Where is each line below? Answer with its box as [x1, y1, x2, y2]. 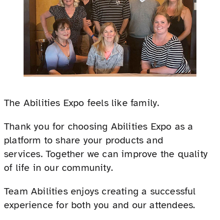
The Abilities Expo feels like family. [4, 96, 160, 109]
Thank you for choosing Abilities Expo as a [4, 120, 193, 133]
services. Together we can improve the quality [4, 147, 208, 160]
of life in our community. [4, 161, 113, 174]
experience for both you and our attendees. [4, 198, 195, 211]
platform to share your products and [4, 134, 164, 146]
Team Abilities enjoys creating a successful [4, 185, 196, 197]
